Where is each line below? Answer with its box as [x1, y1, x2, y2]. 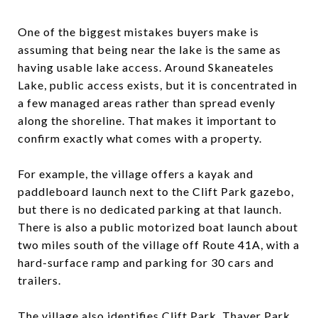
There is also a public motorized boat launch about [18, 219, 298, 234]
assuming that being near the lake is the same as [18, 42, 281, 56]
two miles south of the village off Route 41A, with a [18, 237, 300, 251]
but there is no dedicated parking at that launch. [18, 202, 282, 216]
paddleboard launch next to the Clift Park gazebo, [18, 184, 294, 198]
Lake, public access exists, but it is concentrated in [18, 77, 297, 92]
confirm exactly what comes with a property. [18, 131, 262, 145]
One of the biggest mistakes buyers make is [18, 24, 259, 38]
